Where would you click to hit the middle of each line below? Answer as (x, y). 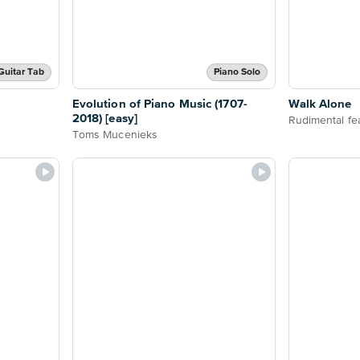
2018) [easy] (104, 119)
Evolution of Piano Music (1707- (160, 104)
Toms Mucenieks (115, 135)
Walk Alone (320, 104)
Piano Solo (237, 73)
